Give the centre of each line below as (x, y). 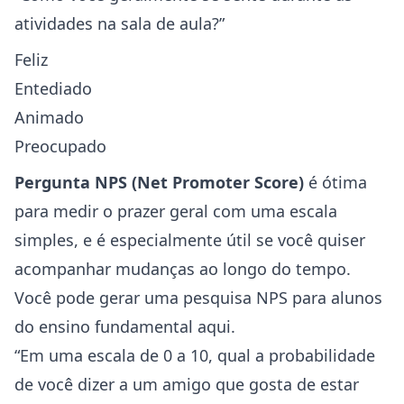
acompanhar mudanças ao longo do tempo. (183, 269)
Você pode (57, 298)
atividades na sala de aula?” (119, 23)
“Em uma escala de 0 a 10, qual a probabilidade (195, 355)
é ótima (335, 182)
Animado (49, 117)
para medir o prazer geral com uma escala (176, 211)
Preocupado (60, 146)
